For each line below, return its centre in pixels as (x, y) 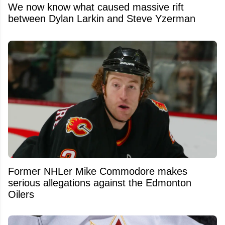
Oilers (21, 194)
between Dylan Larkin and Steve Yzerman (102, 18)
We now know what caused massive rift (96, 7)
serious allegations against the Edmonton (100, 183)
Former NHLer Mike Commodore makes (98, 171)
